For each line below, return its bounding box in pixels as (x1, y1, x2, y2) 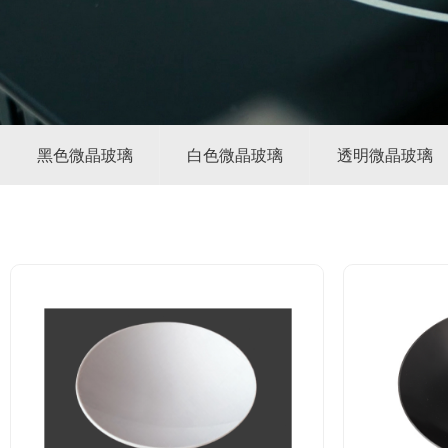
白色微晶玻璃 (187, 147, 283, 164)
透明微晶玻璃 (337, 147, 433, 164)
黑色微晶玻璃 (37, 147, 133, 164)
